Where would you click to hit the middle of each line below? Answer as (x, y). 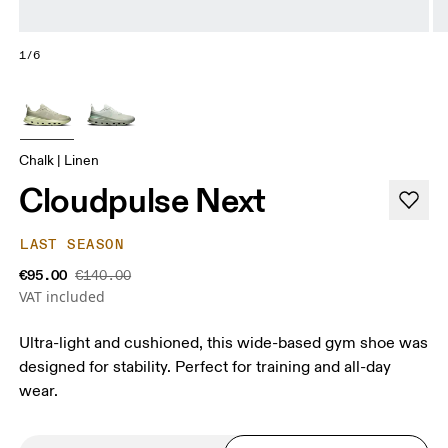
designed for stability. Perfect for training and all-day (205, 366)
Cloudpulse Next (143, 199)
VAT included (62, 296)
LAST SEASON (72, 244)
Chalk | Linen (59, 160)
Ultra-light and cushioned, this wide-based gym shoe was (224, 342)
